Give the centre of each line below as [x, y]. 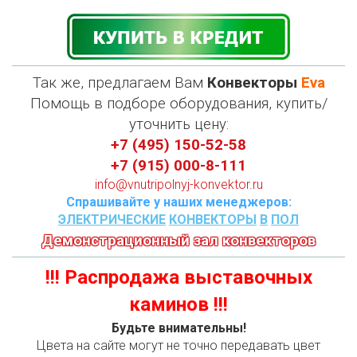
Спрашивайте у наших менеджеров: [178, 202]
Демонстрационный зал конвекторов [178, 241]
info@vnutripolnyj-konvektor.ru [178, 184]
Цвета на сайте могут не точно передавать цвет [178, 345]
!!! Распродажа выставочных [178, 277]
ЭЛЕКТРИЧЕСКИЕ [112, 220]
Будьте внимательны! [178, 328]
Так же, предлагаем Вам [120, 83]
